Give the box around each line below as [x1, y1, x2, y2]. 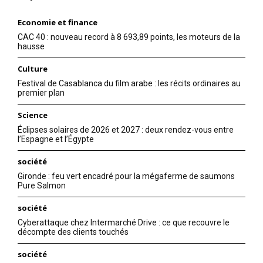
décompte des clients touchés [18, 227, 129, 237]
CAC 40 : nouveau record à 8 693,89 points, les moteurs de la [18, 32, 240, 42]
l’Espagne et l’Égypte [18, 134, 94, 144]
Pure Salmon [18, 181, 66, 191]
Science [18, 110, 48, 121]
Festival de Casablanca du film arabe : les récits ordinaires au [18, 79, 241, 89]
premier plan [18, 88, 65, 98]
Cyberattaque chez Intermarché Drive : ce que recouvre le [18, 218, 230, 228]
